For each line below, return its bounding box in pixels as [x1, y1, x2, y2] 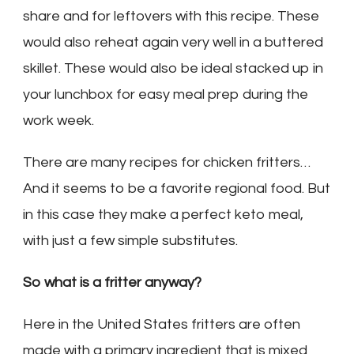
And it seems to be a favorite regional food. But [23, 181, 330, 197]
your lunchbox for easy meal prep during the [23, 87, 308, 103]
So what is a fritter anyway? [23, 275, 201, 291]
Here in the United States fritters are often [23, 317, 300, 333]
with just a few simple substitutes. [23, 233, 238, 249]
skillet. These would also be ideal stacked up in [23, 61, 323, 77]
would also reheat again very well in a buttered [23, 35, 323, 51]
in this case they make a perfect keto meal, [23, 207, 303, 223]
